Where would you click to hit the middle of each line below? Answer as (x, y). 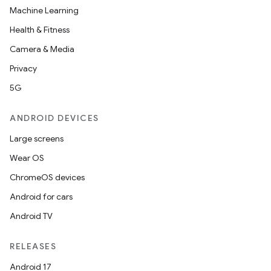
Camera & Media (42, 49)
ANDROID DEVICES (54, 118)
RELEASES (33, 246)
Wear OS (27, 158)
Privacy (23, 68)
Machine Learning (44, 10)
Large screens (37, 139)
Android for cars (41, 197)
